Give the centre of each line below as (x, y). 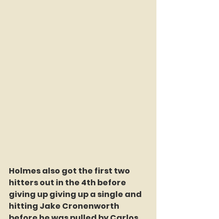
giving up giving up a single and (76, 194)
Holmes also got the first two (70, 171)
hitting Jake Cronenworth (65, 206)
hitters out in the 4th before (68, 183)
